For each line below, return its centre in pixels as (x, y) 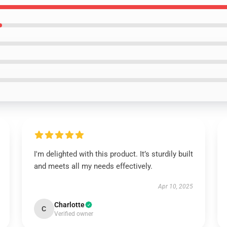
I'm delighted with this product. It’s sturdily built (113, 154)
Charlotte (69, 205)
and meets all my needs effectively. (93, 166)
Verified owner (73, 214)
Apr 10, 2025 (176, 186)
